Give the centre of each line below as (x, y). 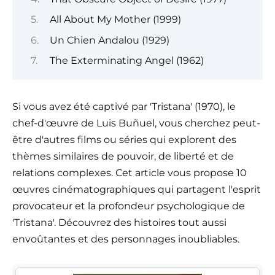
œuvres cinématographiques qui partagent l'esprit (137, 190)
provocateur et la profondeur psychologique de (129, 206)
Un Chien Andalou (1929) (109, 40)
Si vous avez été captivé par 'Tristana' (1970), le (124, 107)
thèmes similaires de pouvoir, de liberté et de (123, 157)
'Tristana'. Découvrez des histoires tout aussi (119, 223)
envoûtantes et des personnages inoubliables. (126, 239)
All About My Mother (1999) (115, 20)
